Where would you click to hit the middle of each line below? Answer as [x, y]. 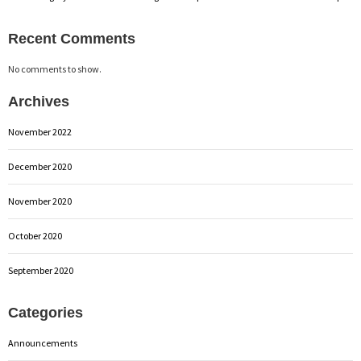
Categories [46, 312]
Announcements [43, 342]
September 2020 [41, 270]
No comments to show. [55, 68]
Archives [39, 101]
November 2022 [40, 131]
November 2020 [40, 201]
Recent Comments [72, 38]
